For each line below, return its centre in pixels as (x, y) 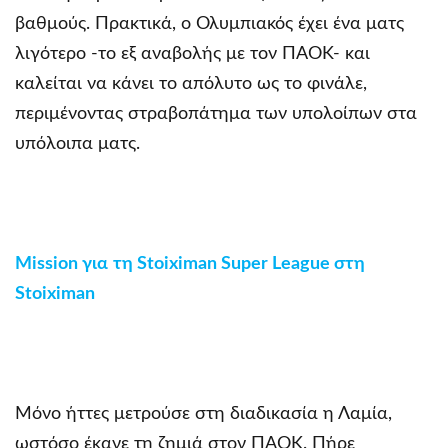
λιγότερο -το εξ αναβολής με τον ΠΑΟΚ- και (192, 53)
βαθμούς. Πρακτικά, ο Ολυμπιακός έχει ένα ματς (209, 23)
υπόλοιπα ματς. (77, 143)
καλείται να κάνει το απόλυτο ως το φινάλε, (191, 83)
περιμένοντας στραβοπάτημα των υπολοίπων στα (216, 113)
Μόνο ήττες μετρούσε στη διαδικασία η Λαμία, (203, 413)
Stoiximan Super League (233, 263)
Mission (48, 263)
